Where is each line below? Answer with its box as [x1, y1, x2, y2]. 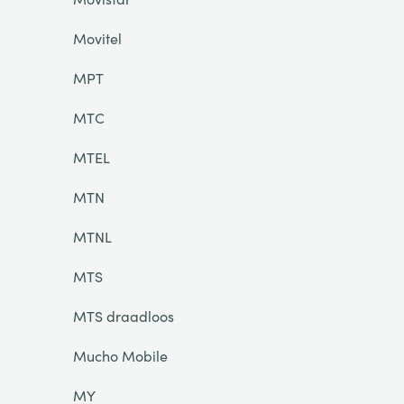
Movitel [72, 28, 122, 48]
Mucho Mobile [72, 345, 168, 365]
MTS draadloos [72, 306, 174, 326]
